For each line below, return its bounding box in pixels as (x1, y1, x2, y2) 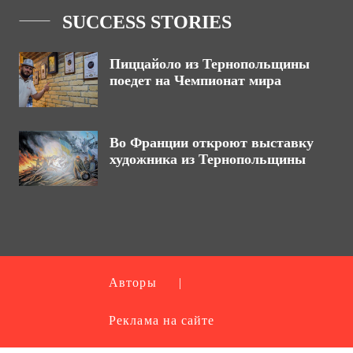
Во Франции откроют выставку (110, 135, 314, 150)
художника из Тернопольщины (110, 151, 306, 167)
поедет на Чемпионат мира (110, 72, 281, 88)
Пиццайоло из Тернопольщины (110, 56, 310, 72)
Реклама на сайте (109, 314, 215, 327)
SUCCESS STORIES (62, 12, 232, 32)
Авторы (109, 276, 157, 289)
